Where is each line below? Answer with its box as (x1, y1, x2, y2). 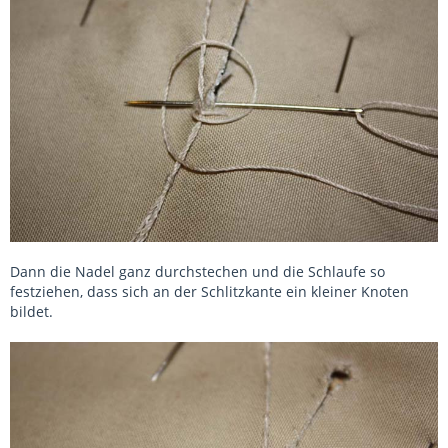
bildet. (10, 302, 53, 321)
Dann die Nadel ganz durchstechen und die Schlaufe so (10, 262, 385, 281)
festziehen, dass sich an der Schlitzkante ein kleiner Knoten (10, 282, 409, 301)
